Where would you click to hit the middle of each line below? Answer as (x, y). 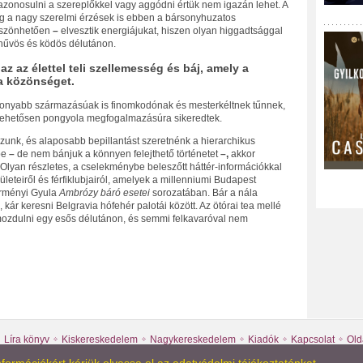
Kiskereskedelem (99, 340)
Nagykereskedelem (192, 340)
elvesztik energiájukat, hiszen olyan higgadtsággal (171, 31)
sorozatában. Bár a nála (205, 193)
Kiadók (263, 340)
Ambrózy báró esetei (105, 193)
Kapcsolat (312, 340)
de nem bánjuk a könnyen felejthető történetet (117, 154)
